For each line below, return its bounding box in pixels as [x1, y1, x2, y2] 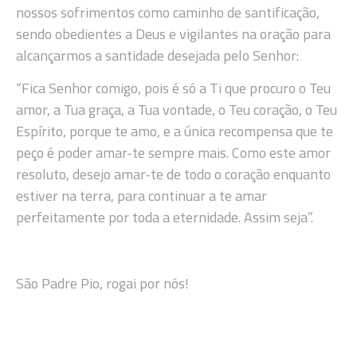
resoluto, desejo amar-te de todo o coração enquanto [16, 163, 331, 186]
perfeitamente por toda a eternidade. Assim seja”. [16, 206, 313, 229]
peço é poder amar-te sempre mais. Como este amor [16, 142, 331, 164]
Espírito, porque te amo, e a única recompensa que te [16, 120, 333, 143]
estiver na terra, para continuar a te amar [16, 185, 267, 207]
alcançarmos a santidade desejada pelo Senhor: [16, 44, 299, 66]
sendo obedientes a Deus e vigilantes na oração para [16, 22, 331, 45]
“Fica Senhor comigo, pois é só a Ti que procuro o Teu [16, 77, 331, 100]
